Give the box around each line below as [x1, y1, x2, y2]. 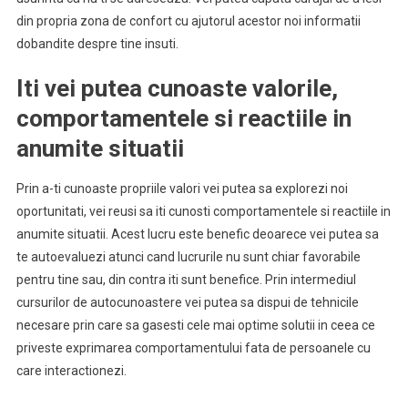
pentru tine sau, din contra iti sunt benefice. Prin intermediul [15, 272, 356, 288]
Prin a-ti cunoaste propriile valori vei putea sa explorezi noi [15, 181, 348, 197]
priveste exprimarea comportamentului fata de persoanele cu [15, 341, 371, 356]
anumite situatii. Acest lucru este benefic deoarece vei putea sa [15, 227, 379, 242]
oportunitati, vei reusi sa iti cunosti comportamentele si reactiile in [15, 204, 391, 219]
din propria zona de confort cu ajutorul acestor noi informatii [15, 14, 361, 29]
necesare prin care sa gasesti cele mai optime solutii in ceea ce [15, 318, 375, 333]
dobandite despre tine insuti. [15, 36, 178, 52]
